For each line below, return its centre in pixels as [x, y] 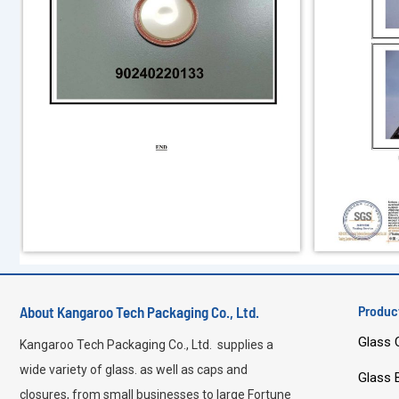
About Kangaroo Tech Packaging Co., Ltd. [139, 311]
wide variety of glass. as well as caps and [134, 369]
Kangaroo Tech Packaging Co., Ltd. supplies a [147, 344]
